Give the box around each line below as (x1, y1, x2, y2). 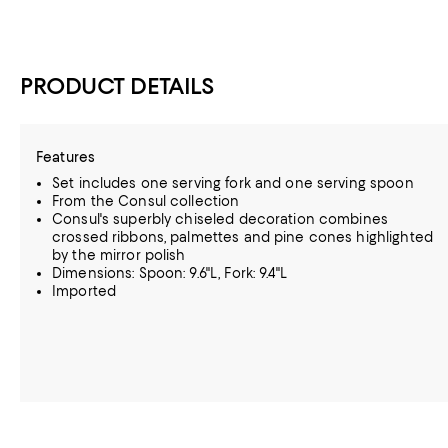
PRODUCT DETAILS (20, 72, 215, 100)
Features (36, 149, 96, 165)
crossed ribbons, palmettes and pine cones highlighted (52, 229, 433, 245)
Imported (52, 283, 117, 299)
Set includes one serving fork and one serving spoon (52, 175, 414, 191)
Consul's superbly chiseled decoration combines (52, 211, 388, 227)
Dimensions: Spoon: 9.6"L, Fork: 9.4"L (52, 265, 287, 281)
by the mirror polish (52, 247, 186, 263)
